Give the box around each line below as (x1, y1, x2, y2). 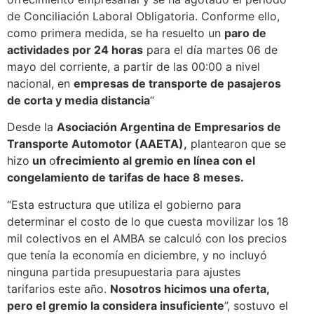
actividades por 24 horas (7, 42, 143, 57)
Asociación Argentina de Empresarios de (57, 120, 281, 135)
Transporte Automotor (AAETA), (7, 137, 187, 151)
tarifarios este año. (7, 281, 110, 296)
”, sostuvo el (224, 298, 288, 313)
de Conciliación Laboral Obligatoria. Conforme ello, (7, 8, 280, 23)
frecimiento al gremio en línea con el (56, 153, 255, 168)
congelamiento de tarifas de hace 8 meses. (7, 170, 247, 185)
